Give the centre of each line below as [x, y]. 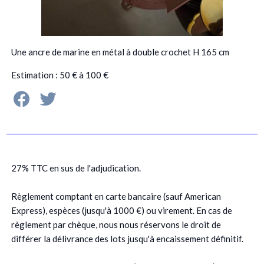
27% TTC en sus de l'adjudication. [76, 168]
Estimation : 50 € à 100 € [60, 75]
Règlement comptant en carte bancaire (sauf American [116, 197]
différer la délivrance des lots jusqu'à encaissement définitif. [127, 239]
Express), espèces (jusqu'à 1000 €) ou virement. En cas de [121, 211]
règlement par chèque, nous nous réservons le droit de [116, 225]
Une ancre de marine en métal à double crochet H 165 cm [120, 52]
